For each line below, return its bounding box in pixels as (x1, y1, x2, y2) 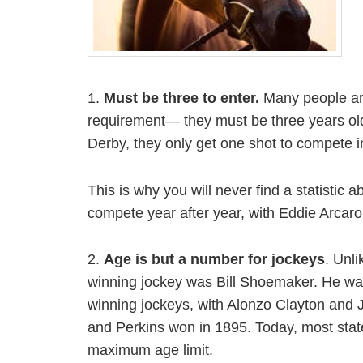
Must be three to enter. (103, 90, 259, 107)
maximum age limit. (87, 341, 213, 358)
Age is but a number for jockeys (103, 250, 325, 267)
